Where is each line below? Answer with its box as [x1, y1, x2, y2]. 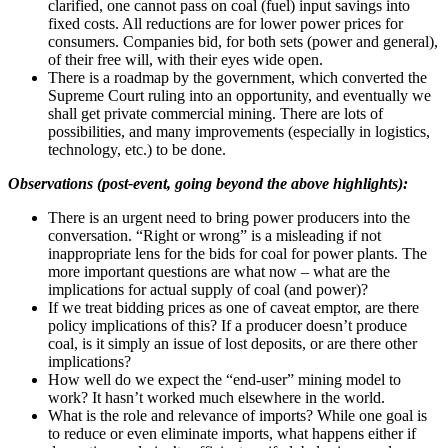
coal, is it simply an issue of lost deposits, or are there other [48, 335, 417, 353]
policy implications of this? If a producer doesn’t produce [48, 317, 407, 335]
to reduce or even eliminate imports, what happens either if [48, 425, 416, 443]
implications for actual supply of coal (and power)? [48, 281, 368, 299]
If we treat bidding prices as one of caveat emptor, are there [48, 299, 419, 317]
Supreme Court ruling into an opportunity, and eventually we [48, 87, 431, 105]
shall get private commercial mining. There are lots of [48, 105, 383, 123]
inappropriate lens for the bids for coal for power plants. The [48, 245, 427, 263]
